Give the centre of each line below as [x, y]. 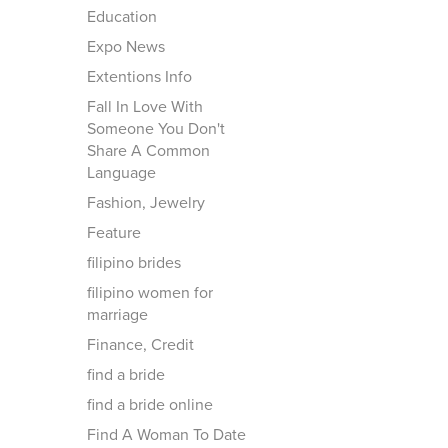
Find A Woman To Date [166, 435]
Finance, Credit [140, 345]
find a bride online [150, 405]
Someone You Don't [156, 129]
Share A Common [148, 151]
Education [122, 17]
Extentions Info [139, 77]
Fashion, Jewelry [146, 203]
